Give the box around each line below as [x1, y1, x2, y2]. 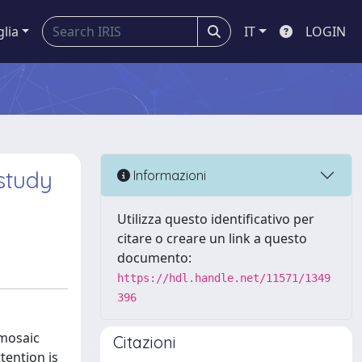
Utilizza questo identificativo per [117, 210, 314, 228]
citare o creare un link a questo [117, 229, 307, 247]
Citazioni [113, 332, 176, 352]
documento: [117, 249, 192, 267]
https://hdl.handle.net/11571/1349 [117, 271, 330, 284]
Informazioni [130, 166, 206, 183]
